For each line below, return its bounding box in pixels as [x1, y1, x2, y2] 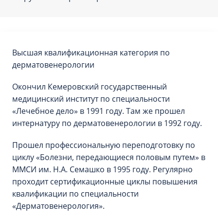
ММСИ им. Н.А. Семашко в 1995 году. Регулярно [12, 164, 193, 175]
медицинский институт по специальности [12, 93, 170, 104]
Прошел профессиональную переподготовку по [12, 140, 195, 150]
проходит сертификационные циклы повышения [12, 176, 198, 187]
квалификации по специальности [12, 188, 139, 199]
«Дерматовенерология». [12, 200, 105, 211]
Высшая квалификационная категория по [12, 47, 170, 58]
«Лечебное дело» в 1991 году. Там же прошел [12, 106, 185, 116]
